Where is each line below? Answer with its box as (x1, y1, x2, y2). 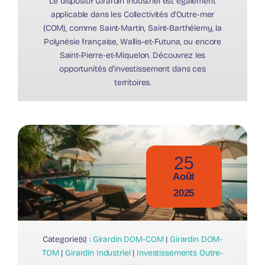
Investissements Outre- (137, 248, 224, 258)
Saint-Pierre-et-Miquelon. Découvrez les (59, 50, 206, 61)
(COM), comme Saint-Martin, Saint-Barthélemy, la (43, 23, 222, 34)
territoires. (114, 77, 151, 88)
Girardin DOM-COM (92, 234, 164, 245)
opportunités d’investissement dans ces (59, 64, 206, 75)
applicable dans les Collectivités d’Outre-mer (50, 9, 215, 20)
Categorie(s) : (42, 234, 93, 245)
